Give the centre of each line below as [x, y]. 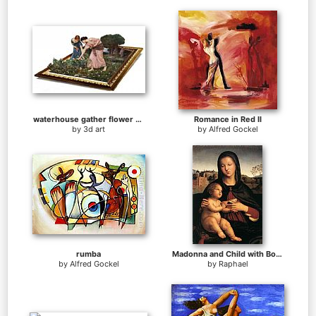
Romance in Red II [227, 120]
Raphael [233, 264]
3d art [94, 129]
